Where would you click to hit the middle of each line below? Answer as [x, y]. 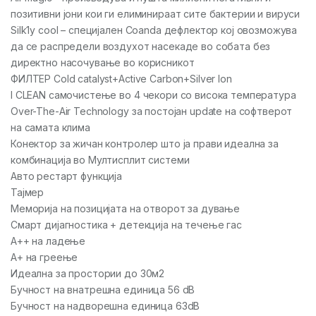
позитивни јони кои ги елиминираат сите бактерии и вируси [156, 14]
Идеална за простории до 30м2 [88, 273]
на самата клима [50, 127]
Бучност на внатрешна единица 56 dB [103, 290]
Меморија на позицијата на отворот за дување [125, 208]
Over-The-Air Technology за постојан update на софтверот [152, 111]
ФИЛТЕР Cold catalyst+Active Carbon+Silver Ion [121, 79]
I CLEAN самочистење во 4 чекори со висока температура [153, 95]
